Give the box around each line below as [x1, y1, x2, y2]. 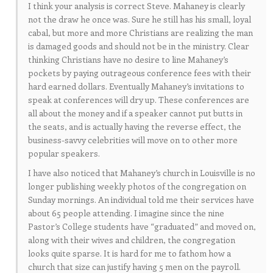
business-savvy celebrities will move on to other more [28, 133, 238, 146]
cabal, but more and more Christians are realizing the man [28, 26, 253, 38]
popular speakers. [28, 147, 100, 159]
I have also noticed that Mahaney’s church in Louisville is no [28, 166, 255, 179]
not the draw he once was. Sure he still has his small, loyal [28, 13, 251, 25]
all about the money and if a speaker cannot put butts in [28, 107, 243, 119]
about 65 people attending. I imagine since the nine [28, 207, 224, 219]
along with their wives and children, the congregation [28, 233, 235, 246]
